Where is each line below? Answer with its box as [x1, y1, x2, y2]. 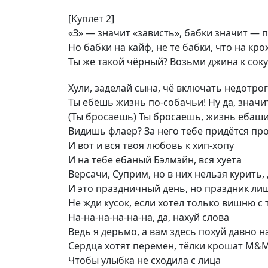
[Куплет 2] [68, 12, 114, 25]
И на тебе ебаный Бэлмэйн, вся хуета [68, 153, 242, 166]
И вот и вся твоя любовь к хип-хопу [68, 139, 234, 152]
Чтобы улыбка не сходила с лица [68, 254, 221, 267]
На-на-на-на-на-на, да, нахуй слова [68, 211, 229, 224]
